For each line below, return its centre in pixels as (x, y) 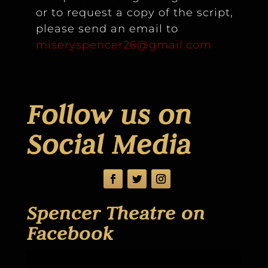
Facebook (70, 233)
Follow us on (109, 114)
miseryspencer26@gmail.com (124, 45)
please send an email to (107, 28)
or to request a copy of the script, (134, 12)
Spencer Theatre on (116, 213)
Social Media (109, 144)
